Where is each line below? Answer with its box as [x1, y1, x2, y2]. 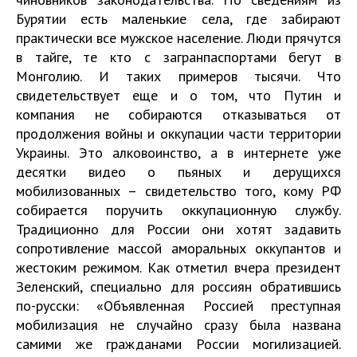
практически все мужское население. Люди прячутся [16, 29, 341, 47]
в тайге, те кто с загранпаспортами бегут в [16, 48, 341, 66]
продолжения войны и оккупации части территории [16, 124, 341, 143]
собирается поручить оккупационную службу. [16, 201, 341, 219]
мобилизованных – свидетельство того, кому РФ [16, 182, 341, 200]
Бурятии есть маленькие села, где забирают [16, 10, 341, 28]
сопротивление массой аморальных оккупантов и [16, 239, 341, 257]
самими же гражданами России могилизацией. [16, 335, 341, 353]
